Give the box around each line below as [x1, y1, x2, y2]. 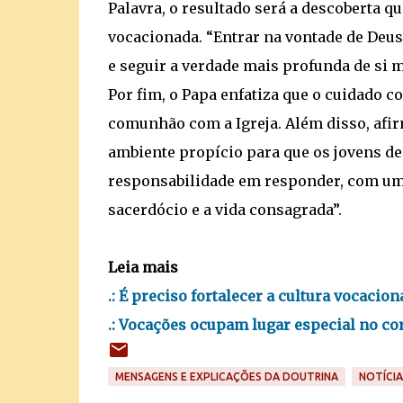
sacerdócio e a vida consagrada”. [107, 201, 342, 219]
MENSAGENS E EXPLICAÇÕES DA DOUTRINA [114, 371, 338, 382]
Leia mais [107, 258, 178, 276]
